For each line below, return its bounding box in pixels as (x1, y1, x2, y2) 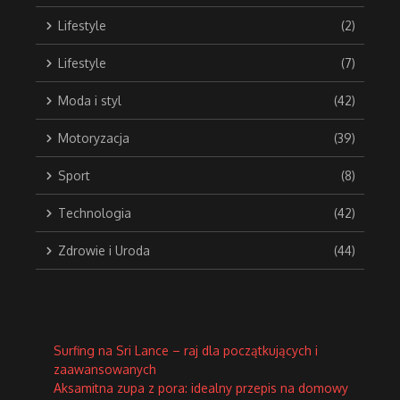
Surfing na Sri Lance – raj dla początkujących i (54, 343, 318, 359)
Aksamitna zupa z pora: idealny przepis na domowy (54, 380, 348, 396)
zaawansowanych (54, 362, 156, 378)
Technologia (58, 205, 131, 221)
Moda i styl (58, 93, 121, 109)
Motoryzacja (58, 130, 129, 146)
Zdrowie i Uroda (58, 243, 150, 259)
